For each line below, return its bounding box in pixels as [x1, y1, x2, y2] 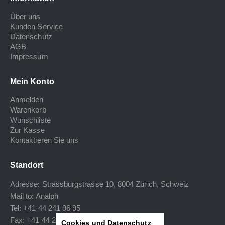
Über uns [10, 12, 41, 21]
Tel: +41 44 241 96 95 [10, 203, 81, 212]
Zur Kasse [10, 126, 45, 135]
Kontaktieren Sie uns [10, 136, 79, 145]
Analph [35, 191, 58, 200]
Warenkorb [10, 105, 46, 115]
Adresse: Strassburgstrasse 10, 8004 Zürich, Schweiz [10, 179, 189, 188]
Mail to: [10, 191, 36, 200]
